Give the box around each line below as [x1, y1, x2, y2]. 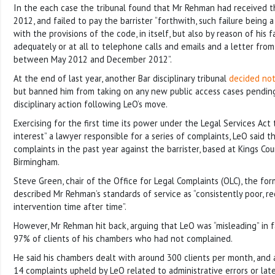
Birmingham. [14, 155, 60, 168]
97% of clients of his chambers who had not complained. [14, 232, 233, 244]
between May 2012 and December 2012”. [14, 53, 172, 65]
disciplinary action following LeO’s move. [14, 98, 168, 110]
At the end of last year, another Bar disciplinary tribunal [14, 72, 229, 84]
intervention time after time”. [14, 200, 126, 212]
